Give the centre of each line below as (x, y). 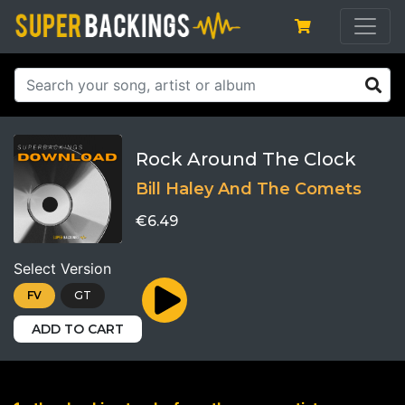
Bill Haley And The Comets (249, 188)
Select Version (62, 268)
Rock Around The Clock (246, 159)
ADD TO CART (78, 329)
